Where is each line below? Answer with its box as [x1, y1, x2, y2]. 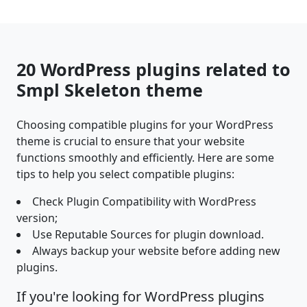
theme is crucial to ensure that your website [16, 134, 245, 149]
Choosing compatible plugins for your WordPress [16, 117, 273, 133]
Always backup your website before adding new [32, 243, 280, 259]
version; [16, 210, 58, 226]
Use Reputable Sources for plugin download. [32, 227, 264, 243]
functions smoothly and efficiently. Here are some [16, 150, 274, 166]
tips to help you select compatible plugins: [16, 167, 234, 182]
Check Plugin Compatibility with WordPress [32, 194, 256, 210]
